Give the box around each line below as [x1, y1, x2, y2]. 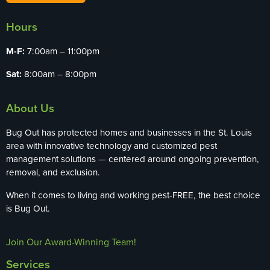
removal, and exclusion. [6, 165, 100, 178]
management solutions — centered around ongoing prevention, [6, 152, 259, 165]
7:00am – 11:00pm [25, 44, 99, 57]
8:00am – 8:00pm [22, 67, 96, 80]
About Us [6, 99, 54, 116]
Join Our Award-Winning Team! [6, 234, 136, 248]
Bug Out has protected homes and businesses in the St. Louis [6, 125, 252, 139]
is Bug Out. [6, 201, 50, 215]
